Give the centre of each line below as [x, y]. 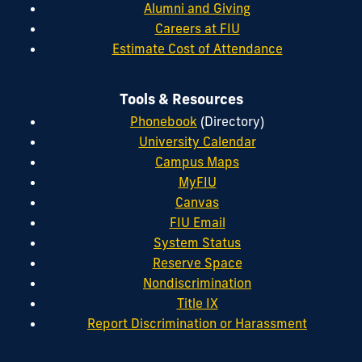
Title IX [197, 303]
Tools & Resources [181, 99]
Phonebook [164, 122]
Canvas [197, 202]
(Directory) [231, 122]
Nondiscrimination [197, 283]
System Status [197, 243]
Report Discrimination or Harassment [197, 324]
